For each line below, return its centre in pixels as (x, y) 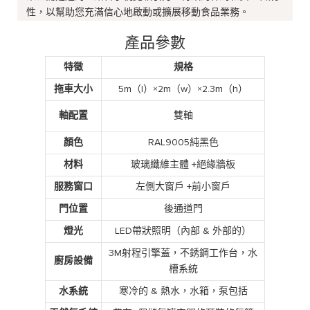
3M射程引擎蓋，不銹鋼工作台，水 (183, 253)
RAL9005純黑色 (183, 142)
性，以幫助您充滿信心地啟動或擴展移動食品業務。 (138, 12)
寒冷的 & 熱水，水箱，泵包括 (183, 291)
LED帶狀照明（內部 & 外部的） (183, 231)
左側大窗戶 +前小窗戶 (183, 186)
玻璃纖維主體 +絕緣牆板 (183, 164)
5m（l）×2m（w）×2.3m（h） (183, 89)
